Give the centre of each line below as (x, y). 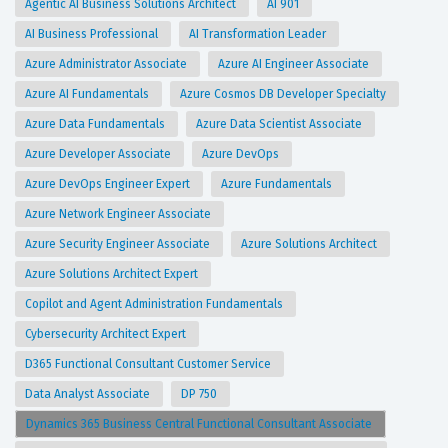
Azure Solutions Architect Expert (113, 274)
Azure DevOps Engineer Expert (109, 184)
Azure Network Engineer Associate (119, 214)
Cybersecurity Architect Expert (107, 334)
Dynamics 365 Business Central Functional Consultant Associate (200, 424)
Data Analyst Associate (89, 394)
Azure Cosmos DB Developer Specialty (284, 94)
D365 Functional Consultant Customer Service (149, 364)
